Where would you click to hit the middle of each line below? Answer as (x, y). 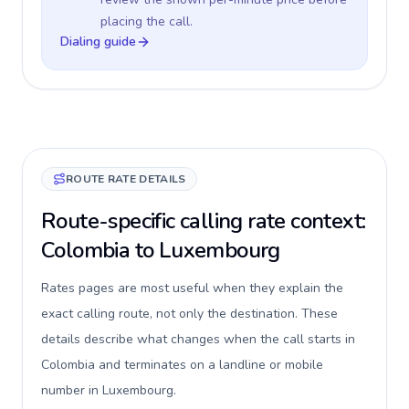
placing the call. (147, 21)
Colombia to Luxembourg (161, 250)
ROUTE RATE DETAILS (126, 179)
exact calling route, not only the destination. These (189, 314)
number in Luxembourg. (109, 390)
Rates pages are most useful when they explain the (192, 288)
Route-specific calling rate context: (204, 221)
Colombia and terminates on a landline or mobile (182, 365)
